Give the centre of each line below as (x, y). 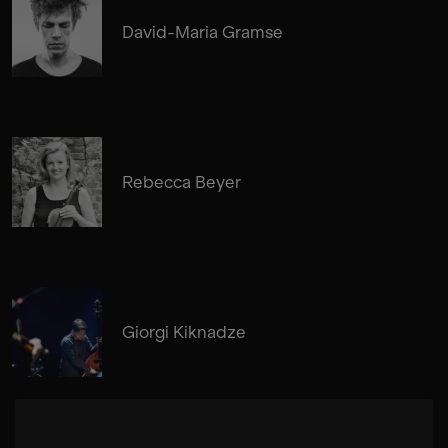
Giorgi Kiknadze (184, 331)
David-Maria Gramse (202, 31)
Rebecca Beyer (181, 181)
